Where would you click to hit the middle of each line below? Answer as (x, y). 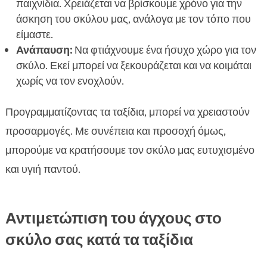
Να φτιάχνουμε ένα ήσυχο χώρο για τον (164, 50)
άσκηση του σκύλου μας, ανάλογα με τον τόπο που (133, 19)
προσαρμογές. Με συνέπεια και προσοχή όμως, (115, 131)
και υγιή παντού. (43, 170)
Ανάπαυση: (44, 50)
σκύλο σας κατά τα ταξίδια (99, 240)
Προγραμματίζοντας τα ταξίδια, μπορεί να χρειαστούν (127, 112)
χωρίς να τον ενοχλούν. (70, 81)
